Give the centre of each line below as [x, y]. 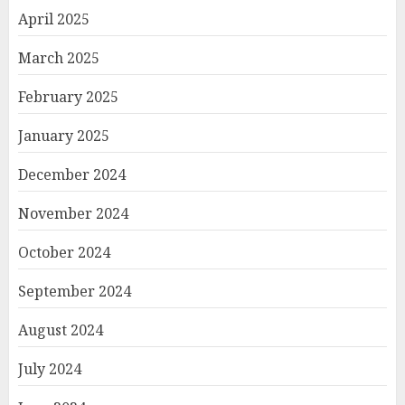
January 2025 [64, 135]
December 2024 [72, 174]
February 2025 [68, 96]
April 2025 [54, 19]
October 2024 [64, 252]
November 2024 [73, 213]
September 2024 [75, 291]
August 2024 [61, 330]
